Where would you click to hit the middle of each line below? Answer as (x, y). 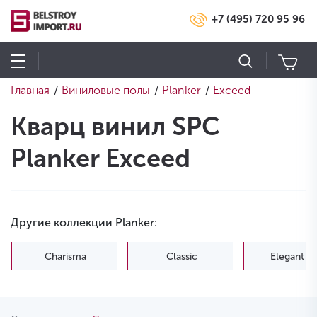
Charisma (65, 257)
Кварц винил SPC (115, 126)
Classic (181, 257)
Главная (30, 90)
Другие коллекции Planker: (84, 223)
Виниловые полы (106, 90)
